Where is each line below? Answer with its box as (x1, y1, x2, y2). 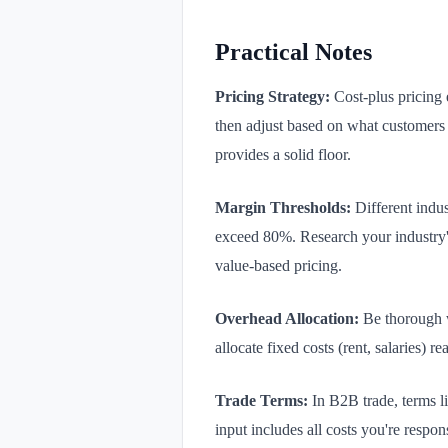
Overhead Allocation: (215, 310, 359, 328)
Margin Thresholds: (215, 199, 351, 217)
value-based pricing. (215, 257, 342, 275)
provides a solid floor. (215, 146, 351, 164)
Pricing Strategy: (215, 88, 330, 106)
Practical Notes (215, 39, 372, 66)
